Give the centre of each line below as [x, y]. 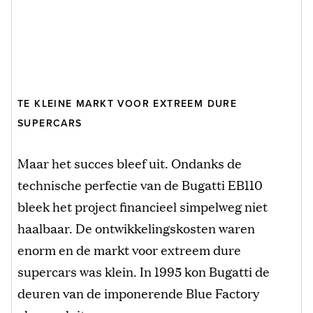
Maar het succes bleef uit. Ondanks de [130, 163]
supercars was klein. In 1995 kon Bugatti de [144, 271]
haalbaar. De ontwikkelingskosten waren [136, 228]
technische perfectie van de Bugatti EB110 [140, 185]
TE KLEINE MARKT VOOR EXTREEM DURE [128, 104]
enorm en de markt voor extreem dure [129, 250]
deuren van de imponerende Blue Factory [138, 293]
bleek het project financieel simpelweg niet [143, 206]
